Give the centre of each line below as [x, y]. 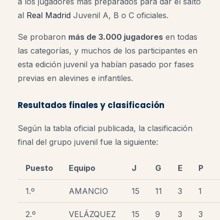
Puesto [39, 168]
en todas [180, 37]
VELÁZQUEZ [92, 214]
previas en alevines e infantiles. [75, 78]
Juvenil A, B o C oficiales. [120, 15]
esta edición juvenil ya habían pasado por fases [106, 64]
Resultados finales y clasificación [91, 105]
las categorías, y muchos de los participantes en [108, 50]
